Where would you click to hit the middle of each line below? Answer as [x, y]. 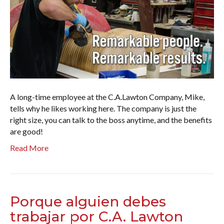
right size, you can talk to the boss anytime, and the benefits [111, 120]
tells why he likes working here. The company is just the [103, 108]
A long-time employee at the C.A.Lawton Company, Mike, [107, 97]
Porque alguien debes [88, 202]
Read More [29, 148]
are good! [26, 131]
